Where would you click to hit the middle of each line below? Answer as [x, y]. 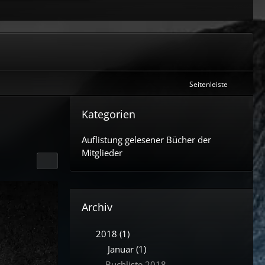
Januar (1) [126, 249]
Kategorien [109, 114]
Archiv [97, 207]
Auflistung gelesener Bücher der [146, 140]
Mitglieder [102, 153]
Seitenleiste [209, 84]
